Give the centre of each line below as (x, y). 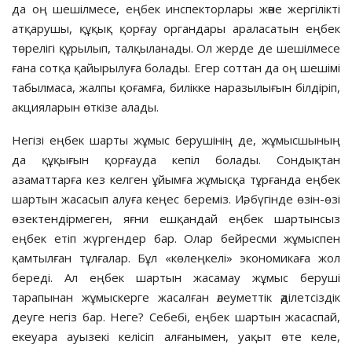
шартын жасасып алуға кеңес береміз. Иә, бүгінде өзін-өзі (176, 198)
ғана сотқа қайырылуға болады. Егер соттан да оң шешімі (176, 67)
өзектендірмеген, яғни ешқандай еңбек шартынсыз (176, 218)
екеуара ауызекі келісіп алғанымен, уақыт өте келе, (176, 336)
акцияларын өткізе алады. (85, 106)
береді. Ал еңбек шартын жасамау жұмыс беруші (176, 277)
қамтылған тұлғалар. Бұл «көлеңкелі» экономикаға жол (176, 257)
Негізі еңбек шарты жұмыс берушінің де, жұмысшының (176, 139)
